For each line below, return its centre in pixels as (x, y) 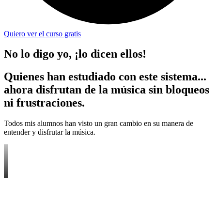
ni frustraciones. (44, 103)
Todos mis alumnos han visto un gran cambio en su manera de (99, 124)
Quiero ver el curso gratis (42, 33)
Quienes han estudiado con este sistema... (105, 77)
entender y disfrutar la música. (50, 132)
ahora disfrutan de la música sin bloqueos (107, 90)
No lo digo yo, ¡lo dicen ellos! (75, 54)
